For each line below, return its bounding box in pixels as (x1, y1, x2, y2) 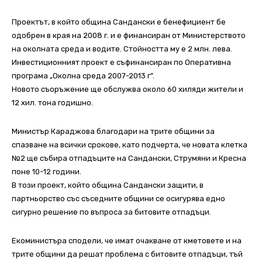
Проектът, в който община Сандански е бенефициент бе (12, 18, 226, 27)
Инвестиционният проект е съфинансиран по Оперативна (12, 58, 231, 67)
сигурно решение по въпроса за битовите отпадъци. (12, 208, 211, 217)
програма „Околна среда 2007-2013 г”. (12, 71, 154, 81)
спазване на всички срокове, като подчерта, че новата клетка (12, 140, 247, 150)
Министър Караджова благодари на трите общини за (12, 127, 215, 136)
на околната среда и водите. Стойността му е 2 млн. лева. (12, 44, 232, 54)
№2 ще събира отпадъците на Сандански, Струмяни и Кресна (12, 154, 246, 163)
